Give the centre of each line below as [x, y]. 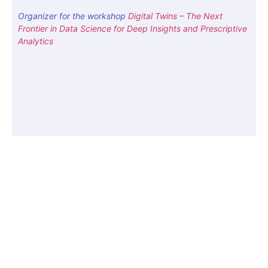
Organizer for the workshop [72, 16]
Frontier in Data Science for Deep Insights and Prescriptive [133, 28]
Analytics [36, 41]
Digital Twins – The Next [175, 16]
